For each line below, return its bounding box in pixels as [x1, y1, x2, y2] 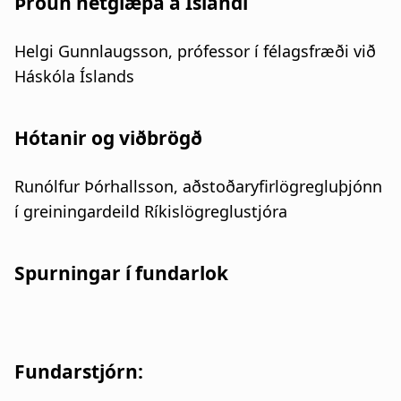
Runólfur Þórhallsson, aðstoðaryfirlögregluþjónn [14, 175, 382, 197]
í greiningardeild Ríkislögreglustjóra [14, 200, 287, 222]
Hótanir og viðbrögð [14, 124, 202, 150]
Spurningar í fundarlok [14, 260, 228, 286]
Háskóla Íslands [14, 64, 134, 87]
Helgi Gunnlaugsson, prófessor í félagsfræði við [14, 39, 376, 62]
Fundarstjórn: [14, 358, 143, 384]
